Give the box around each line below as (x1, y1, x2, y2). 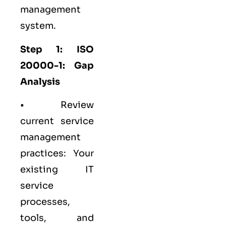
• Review (20, 99, 94, 111)
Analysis (20, 76, 60, 87)
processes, (20, 196, 70, 208)
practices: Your (20, 148, 94, 159)
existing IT (20, 164, 94, 176)
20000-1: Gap (20, 60, 94, 71)
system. (20, 20, 56, 32)
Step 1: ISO (20, 43, 94, 55)
